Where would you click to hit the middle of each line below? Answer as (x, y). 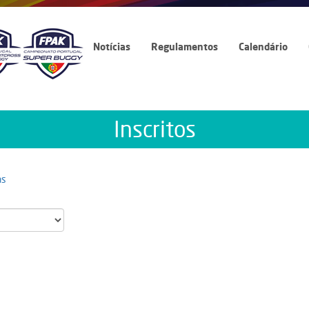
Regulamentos (185, 47)
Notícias (112, 47)
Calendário (263, 47)
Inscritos (154, 129)
